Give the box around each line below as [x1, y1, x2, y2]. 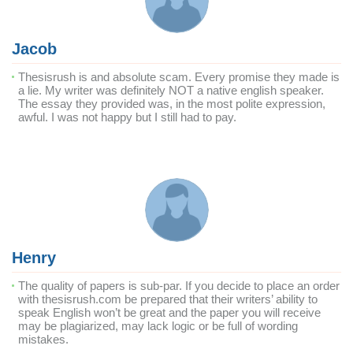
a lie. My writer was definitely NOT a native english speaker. [18, 84, 324, 97]
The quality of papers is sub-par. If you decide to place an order [18, 279, 340, 292]
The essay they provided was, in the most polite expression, [18, 97, 325, 110]
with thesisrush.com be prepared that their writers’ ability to [18, 292, 318, 306]
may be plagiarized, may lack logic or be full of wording [18, 319, 298, 333]
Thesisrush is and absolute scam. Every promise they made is [18, 70, 340, 84]
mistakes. [18, 333, 69, 346]
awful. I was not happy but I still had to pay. [18, 110, 236, 124]
